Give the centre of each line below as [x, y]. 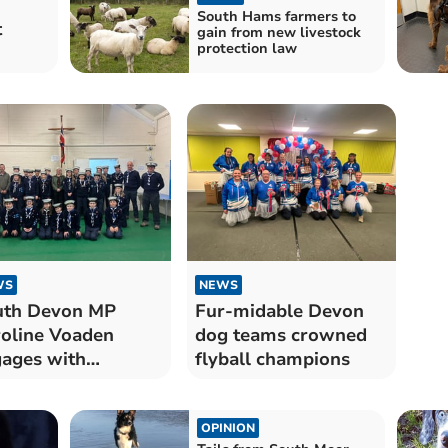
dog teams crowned [280, 334]
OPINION [227, 427]
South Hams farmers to [276, 17]
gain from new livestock [278, 33]
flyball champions [272, 358]
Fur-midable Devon [279, 310]
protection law [246, 49]
